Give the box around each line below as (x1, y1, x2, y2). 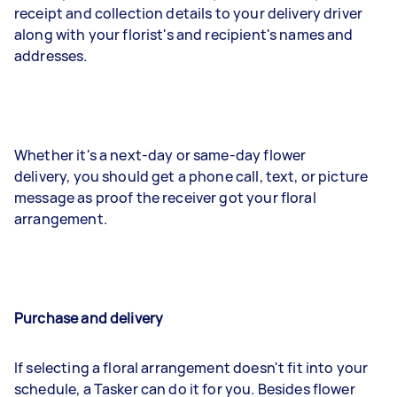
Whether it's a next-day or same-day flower (14, 145, 307, 165)
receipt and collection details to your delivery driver (14, 4, 363, 23)
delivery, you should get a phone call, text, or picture (14, 167, 369, 186)
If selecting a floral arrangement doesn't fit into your (14, 358, 369, 378)
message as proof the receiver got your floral (14, 188, 316, 207)
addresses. (14, 46, 88, 66)
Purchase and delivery (14, 308, 164, 328)
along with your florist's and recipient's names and (14, 25, 354, 44)
